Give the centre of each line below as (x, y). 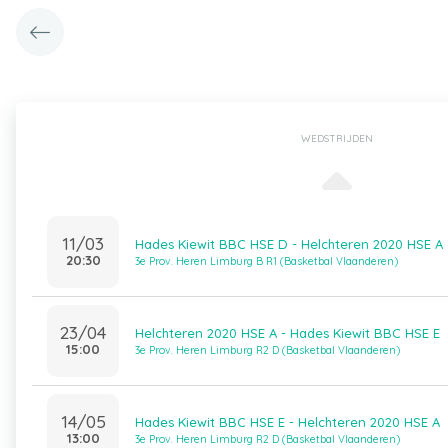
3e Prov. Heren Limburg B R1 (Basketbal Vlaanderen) (266, 261)
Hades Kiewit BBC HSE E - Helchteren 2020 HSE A (287, 422)
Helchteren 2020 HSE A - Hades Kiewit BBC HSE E (287, 333)
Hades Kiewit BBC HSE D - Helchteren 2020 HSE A (289, 244)
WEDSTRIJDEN (336, 138)
